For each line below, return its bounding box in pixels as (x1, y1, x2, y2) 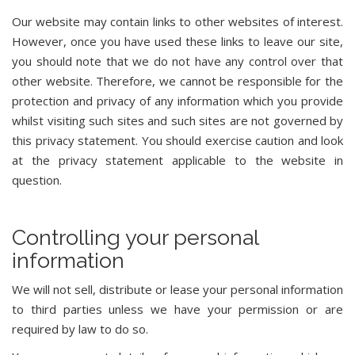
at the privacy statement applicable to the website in (12, 152, 343, 168)
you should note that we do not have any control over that (12, 53, 343, 69)
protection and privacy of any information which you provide (12, 93, 343, 109)
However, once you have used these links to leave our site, (12, 33, 343, 49)
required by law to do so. (12, 321, 148, 337)
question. (12, 172, 62, 188)
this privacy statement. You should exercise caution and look (12, 132, 343, 148)
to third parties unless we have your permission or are (12, 301, 343, 317)
